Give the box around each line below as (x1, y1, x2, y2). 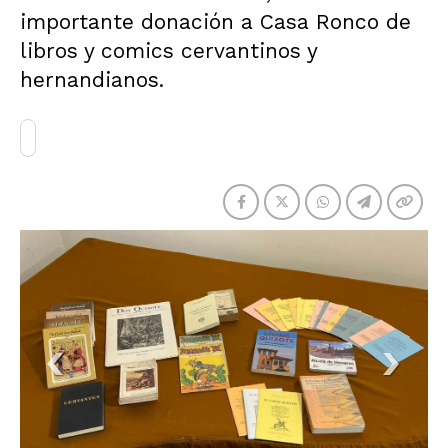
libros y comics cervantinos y (20, 38, 317, 63)
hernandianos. (20, 67, 164, 92)
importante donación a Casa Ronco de (20, 9, 411, 34)
